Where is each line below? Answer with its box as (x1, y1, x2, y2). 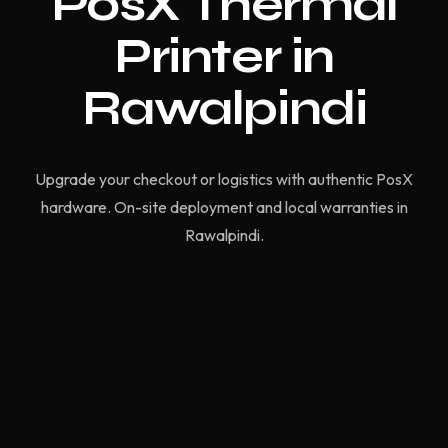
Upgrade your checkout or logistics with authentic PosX (35, 168, 413, 189)
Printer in (114, 27, 334, 85)
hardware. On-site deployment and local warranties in (40, 196, 408, 217)
